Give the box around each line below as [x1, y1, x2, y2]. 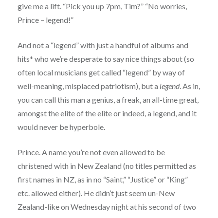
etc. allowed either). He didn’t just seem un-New [17, 188, 175, 198]
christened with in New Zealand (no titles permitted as [17, 161, 196, 171]
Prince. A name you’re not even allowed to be [17, 147, 165, 157]
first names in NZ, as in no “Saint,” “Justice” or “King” [17, 175, 188, 184]
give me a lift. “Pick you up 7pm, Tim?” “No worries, [17, 1, 187, 11]
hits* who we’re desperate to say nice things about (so [17, 54, 194, 64]
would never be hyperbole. [17, 122, 105, 132]
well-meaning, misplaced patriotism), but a [17, 81, 160, 91]
